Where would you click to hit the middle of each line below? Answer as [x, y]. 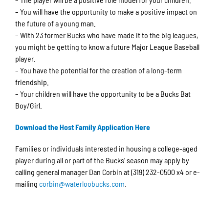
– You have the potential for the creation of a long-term [99, 70]
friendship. [32, 82]
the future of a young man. [56, 23]
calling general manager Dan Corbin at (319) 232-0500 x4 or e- [108, 172]
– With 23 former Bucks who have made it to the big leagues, [107, 35]
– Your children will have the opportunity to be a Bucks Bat [103, 93]
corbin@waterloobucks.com [82, 183]
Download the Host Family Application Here [83, 127]
